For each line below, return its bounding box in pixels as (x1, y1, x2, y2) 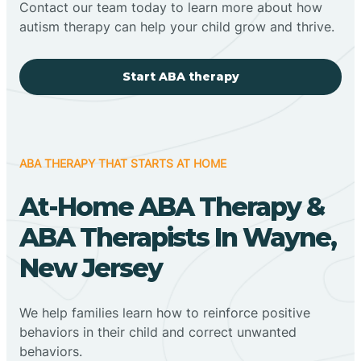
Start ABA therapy (122, 68, 239, 84)
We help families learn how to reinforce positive (19, 304, 310, 321)
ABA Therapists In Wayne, (19, 221, 336, 253)
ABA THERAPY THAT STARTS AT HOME (19, 156, 226, 170)
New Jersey (19, 251, 162, 284)
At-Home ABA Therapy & (19, 190, 324, 222)
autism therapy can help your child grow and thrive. (19, 18, 334, 35)
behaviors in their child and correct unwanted (19, 323, 297, 340)
